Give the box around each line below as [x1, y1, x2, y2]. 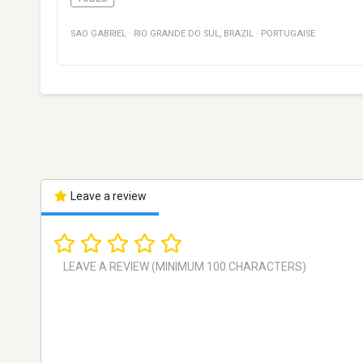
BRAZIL [224, 28, 254, 40]
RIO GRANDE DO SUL [134, 28, 220, 40]
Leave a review [67, 190, 147, 203]
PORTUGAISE [261, 28, 315, 40]
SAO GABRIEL [70, 28, 126, 40]
